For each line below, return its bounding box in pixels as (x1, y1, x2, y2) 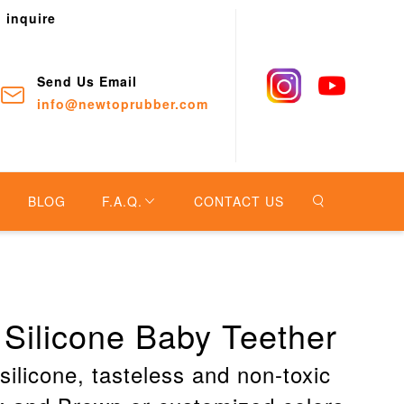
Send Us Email (36, 72, 137, 90)
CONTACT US (194, 192, 284, 210)
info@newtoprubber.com (36, 95, 208, 113)
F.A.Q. (102, 192, 142, 210)
